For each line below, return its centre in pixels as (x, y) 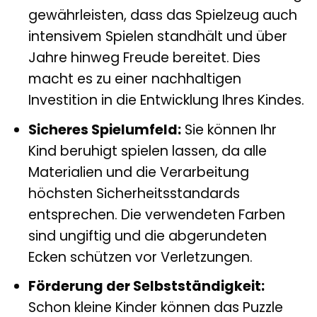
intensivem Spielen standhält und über (157, 37)
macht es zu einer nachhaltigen (134, 79)
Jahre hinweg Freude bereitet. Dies (144, 58)
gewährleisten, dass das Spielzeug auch (162, 16)
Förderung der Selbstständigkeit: (146, 287)
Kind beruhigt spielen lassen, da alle (147, 151)
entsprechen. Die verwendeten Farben (156, 214)
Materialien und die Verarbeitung (138, 172)
